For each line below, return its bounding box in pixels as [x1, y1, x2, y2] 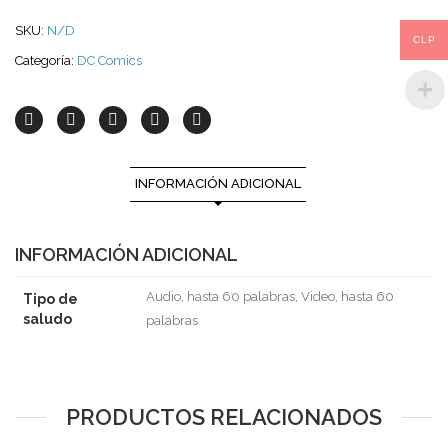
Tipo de [23, 291, 78, 307]
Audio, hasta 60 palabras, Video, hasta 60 [146, 289, 394, 304]
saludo [23, 311, 72, 327]
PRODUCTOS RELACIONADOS [66, 404, 382, 430]
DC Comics [77, 53, 142, 68]
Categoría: [15, 53, 77, 68]
